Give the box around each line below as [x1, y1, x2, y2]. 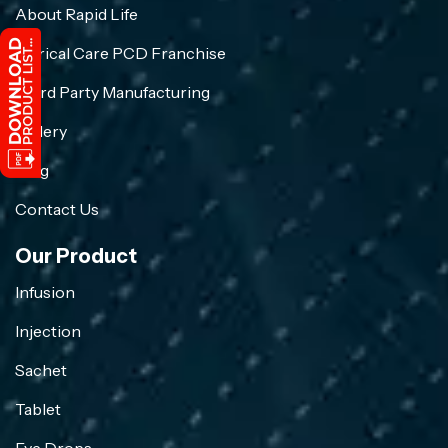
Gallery [15, 121, 67, 142]
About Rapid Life [15, 4, 138, 25]
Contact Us [15, 199, 99, 220]
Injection [15, 321, 81, 342]
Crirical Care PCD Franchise [15, 43, 226, 64]
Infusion [15, 282, 75, 303]
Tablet [15, 399, 61, 420]
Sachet [15, 360, 67, 381]
